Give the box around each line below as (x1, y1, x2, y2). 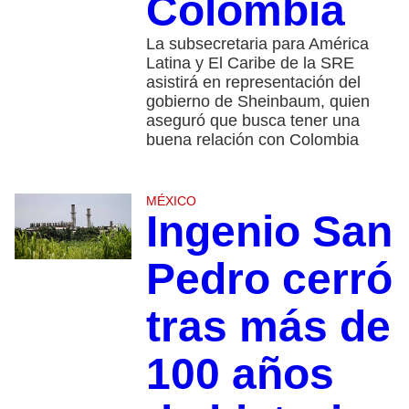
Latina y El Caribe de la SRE (145, 53, 354, 72)
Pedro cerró (145, 254, 393, 303)
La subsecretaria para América (145, 34, 369, 53)
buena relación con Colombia (145, 130, 359, 149)
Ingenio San (145, 206, 393, 256)
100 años (145, 349, 334, 398)
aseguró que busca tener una (145, 110, 360, 130)
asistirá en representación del (145, 72, 361, 91)
